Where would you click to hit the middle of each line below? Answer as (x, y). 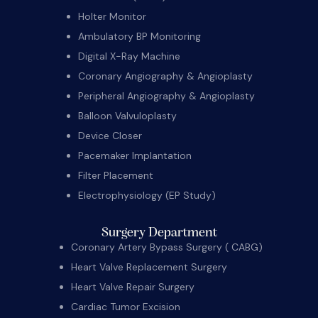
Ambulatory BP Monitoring (139, 36)
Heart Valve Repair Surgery (132, 287)
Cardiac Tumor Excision (125, 307)
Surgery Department (159, 234)
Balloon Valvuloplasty (127, 115)
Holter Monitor (112, 16)
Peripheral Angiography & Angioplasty (166, 95)
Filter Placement (116, 175)
